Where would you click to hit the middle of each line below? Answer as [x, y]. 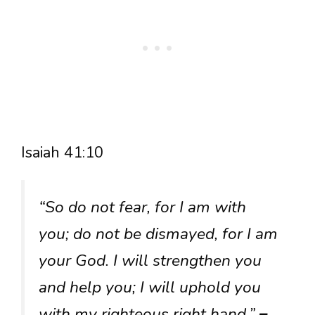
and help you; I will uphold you [150, 287]
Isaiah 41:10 [62, 152]
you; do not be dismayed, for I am [158, 233]
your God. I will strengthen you [150, 260]
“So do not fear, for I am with [142, 207]
